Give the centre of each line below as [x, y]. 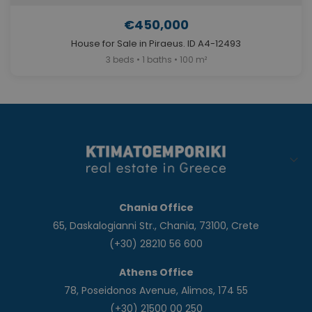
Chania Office [156, 208]
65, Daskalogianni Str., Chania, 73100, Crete [156, 226]
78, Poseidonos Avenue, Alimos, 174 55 [156, 291]
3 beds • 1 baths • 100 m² [156, 60]
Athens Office [156, 273]
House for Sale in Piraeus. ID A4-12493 [156, 44]
